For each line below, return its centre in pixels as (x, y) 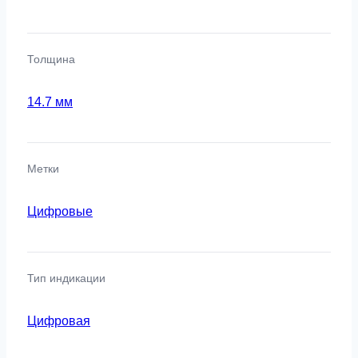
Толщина (51, 59)
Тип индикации (66, 278)
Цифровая (59, 320)
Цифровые (60, 211)
